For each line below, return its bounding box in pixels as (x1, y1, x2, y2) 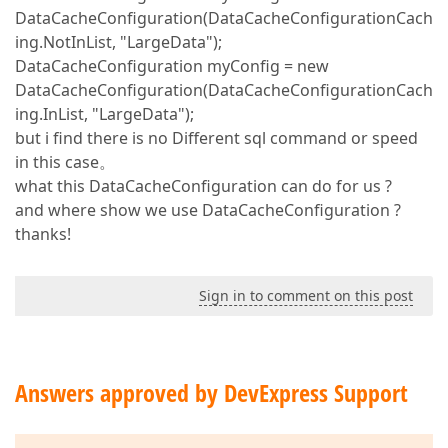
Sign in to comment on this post (199, 286, 413, 305)
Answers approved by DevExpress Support (15, 376, 408, 409)
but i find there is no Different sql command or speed (15, 127, 418, 149)
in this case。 (15, 151, 115, 173)
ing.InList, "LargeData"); (15, 103, 194, 125)
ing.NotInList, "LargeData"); (15, 31, 222, 53)
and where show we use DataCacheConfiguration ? (15, 199, 401, 221)
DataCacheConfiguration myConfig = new (15, 55, 329, 77)
